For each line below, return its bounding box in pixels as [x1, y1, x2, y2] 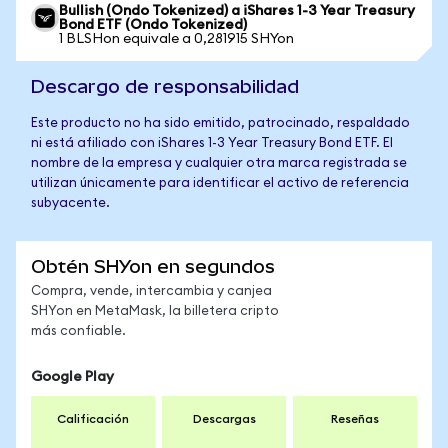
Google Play [31, 370, 114, 384]
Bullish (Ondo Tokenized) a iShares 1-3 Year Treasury [59, 4, 415, 18]
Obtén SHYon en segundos [31, 256, 275, 277]
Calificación [57, 413, 129, 425]
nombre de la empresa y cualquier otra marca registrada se [31, 157, 407, 170]
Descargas [192, 413, 256, 425]
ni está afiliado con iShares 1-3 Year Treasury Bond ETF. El [31, 137, 393, 150]
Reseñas [331, 413, 379, 425]
